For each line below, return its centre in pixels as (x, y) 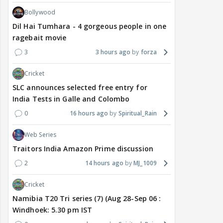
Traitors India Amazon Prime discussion (83, 149)
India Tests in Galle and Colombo (71, 99)
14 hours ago (104, 163)
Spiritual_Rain (137, 113)
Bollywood (40, 12)
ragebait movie (40, 38)
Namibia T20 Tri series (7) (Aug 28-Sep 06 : (87, 199)
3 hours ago (113, 52)
